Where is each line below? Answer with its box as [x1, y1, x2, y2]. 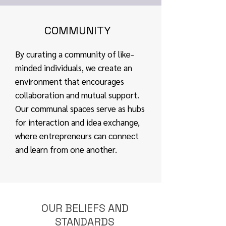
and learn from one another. [15, 144, 117, 155]
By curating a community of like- [15, 48, 134, 60]
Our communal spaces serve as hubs [15, 103, 145, 114]
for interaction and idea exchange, [15, 117, 140, 128]
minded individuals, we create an [15, 62, 132, 73]
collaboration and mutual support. [15, 89, 139, 100]
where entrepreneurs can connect [15, 130, 139, 141]
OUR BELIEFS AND [41, 201, 129, 215]
